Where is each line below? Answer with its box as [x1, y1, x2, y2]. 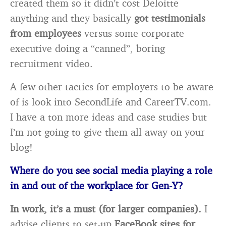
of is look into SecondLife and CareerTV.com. [10, 95, 211, 108]
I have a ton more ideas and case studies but [10, 110, 207, 123]
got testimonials [134, 12, 205, 24]
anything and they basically [10, 12, 134, 24]
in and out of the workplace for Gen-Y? [10, 179, 183, 192]
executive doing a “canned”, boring [10, 42, 165, 54]
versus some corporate [84, 27, 184, 39]
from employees [10, 27, 84, 39]
